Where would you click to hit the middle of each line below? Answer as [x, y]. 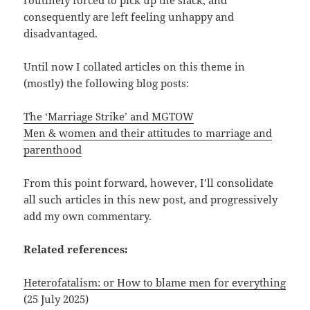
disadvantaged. [61, 33]
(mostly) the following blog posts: [107, 83]
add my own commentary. [88, 216]
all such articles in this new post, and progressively [151, 199]
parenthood [53, 149]
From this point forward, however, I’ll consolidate [149, 182]
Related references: [76, 249]
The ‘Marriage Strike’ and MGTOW [109, 116]
